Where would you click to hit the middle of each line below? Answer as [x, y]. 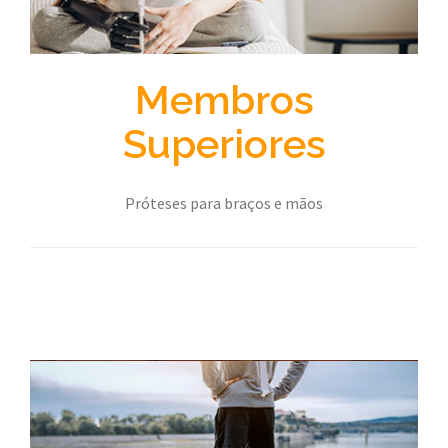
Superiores [224, 144]
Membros [224, 100]
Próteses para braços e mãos [224, 203]
